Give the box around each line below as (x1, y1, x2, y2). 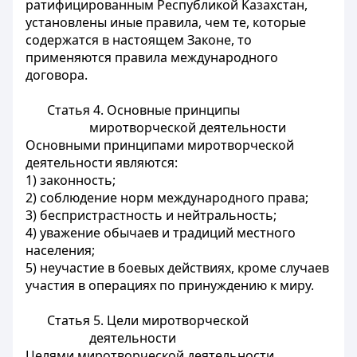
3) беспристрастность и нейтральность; (25, 206, 277, 224)
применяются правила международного (25, 49, 278, 66)
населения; (25, 241, 95, 259)
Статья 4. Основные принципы (46, 101, 240, 119)
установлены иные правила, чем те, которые (25, 14, 306, 31)
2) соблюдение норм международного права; (25, 189, 308, 206)
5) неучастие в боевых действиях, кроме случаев (25, 259, 329, 277)
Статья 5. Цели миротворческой (46, 312, 249, 329)
